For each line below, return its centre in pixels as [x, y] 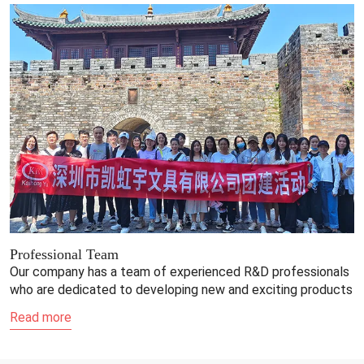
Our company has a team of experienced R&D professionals [180, 272]
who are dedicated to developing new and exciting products [181, 290]
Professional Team [64, 255]
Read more [41, 318]
